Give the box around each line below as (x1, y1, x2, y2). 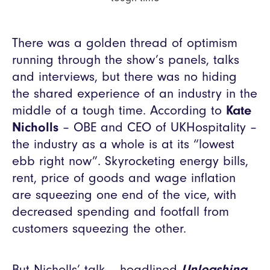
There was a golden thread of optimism (12, 34, 237, 51)
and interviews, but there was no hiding (12, 68, 237, 84)
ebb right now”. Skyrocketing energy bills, (12, 152, 248, 169)
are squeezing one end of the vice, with (12, 186, 236, 202)
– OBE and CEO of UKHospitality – (58, 119, 257, 135)
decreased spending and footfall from (12, 203, 229, 219)
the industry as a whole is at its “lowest (12, 136, 234, 152)
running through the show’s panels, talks (12, 51, 239, 67)
